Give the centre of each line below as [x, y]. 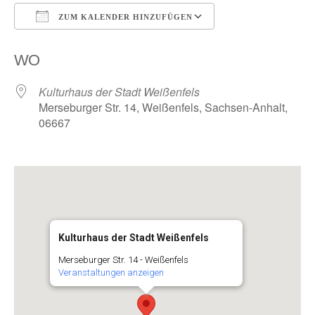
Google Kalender [270, 42]
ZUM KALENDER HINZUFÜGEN [124, 17]
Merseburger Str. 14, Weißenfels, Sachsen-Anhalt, [163, 107]
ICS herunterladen [84, 42]
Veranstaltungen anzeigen [111, 272]
